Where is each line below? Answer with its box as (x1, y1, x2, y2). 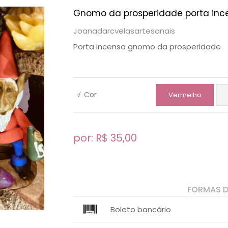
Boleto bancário (110, 204, 171, 215)
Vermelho (168, 90, 202, 100)
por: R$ (73, 131, 110, 146)
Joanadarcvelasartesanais (73, 25, 175, 37)
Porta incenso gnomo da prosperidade (73, 41, 221, 52)
